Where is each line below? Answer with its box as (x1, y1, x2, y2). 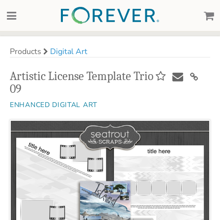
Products (10, 46, 43, 57)
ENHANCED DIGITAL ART (10, 100, 97, 110)
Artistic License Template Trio (10, 69, 154, 83)
